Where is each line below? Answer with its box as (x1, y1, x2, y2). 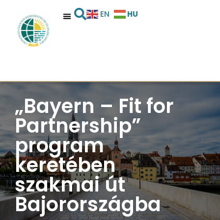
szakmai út (15, 170, 125, 198)
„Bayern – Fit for (15, 92, 174, 120)
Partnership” (15, 111, 141, 139)
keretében (15, 151, 116, 179)
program (15, 131, 104, 159)
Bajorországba (15, 190, 161, 218)
